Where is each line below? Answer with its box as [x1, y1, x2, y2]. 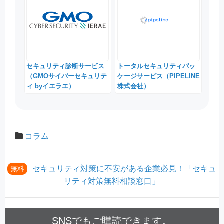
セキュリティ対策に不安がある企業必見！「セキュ [32, 164, 216, 173]
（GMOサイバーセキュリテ [26, 72, 107, 80]
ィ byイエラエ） [26, 82, 75, 90]
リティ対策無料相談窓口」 [64, 176, 160, 185]
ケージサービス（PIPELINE [117, 72, 200, 80]
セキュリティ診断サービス [26, 62, 105, 70]
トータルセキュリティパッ [117, 62, 195, 70]
